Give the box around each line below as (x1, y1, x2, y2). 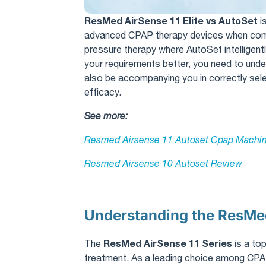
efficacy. (84, 86, 121, 97)
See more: (84, 110, 130, 121)
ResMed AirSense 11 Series (103, 237, 232, 249)
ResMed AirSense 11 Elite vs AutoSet (84, 14, 258, 26)
